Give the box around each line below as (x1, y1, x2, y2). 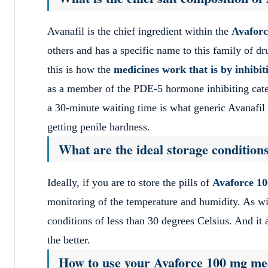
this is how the (47, 63, 114, 75)
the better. (47, 233, 90, 246)
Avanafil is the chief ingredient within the (47, 25, 232, 37)
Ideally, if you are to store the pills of (47, 176, 212, 188)
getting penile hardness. (47, 120, 150, 133)
